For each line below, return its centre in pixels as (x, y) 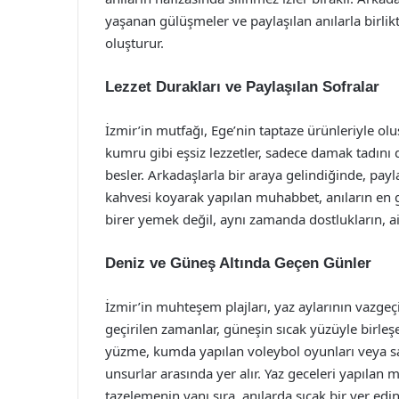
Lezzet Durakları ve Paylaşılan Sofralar (242, 87)
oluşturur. (134, 43)
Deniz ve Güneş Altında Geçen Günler (238, 263)
